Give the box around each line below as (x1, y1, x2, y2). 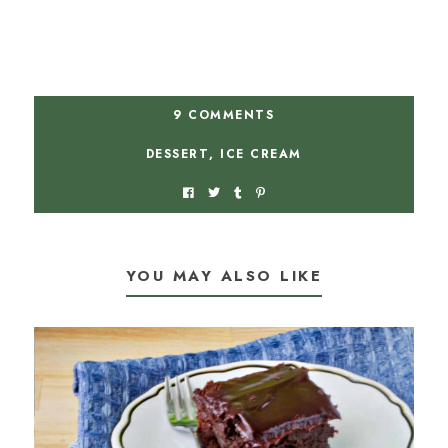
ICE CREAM (220, 145, 302, 164)
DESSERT (145, 145, 210, 164)
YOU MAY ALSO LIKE (125, 265, 323, 288)
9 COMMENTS (173, 106, 275, 125)
